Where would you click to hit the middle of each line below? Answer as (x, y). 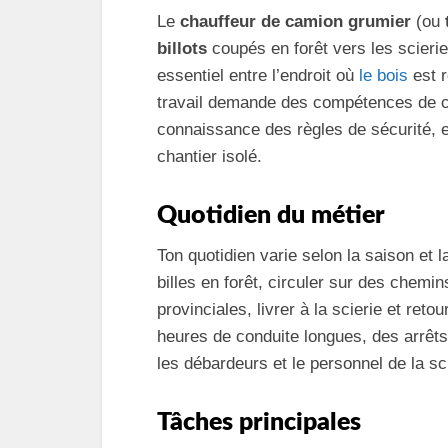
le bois (383, 75)
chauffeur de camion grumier (295, 21)
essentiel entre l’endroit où (258, 75)
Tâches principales (259, 422)
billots (182, 48)
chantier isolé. (209, 156)
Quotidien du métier (271, 215)
